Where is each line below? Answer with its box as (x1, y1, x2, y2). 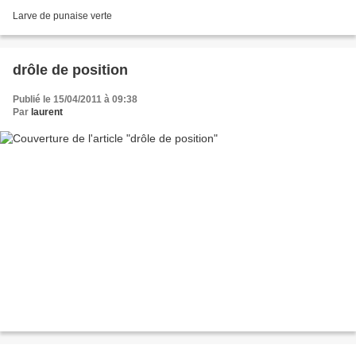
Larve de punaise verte (13, 10, 112, 22)
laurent (31, 106, 63, 118)
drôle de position (13, 62, 128, 79)
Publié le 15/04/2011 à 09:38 (13, 94, 137, 106)
